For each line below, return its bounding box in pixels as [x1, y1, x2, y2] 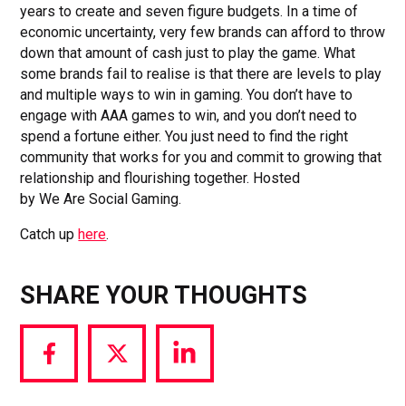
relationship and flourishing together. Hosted [20, 169, 301, 187]
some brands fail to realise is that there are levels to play [20, 64, 382, 82]
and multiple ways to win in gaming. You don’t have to [20, 85, 353, 103]
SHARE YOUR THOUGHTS [20, 281, 308, 311]
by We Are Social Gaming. [20, 189, 182, 208]
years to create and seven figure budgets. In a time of [20, 2, 359, 20]
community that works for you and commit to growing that [20, 148, 382, 166]
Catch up [20, 225, 79, 243]
